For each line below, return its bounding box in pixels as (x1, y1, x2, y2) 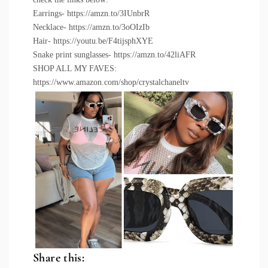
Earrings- (33, 8, 67, 18)
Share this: (33, 250, 85, 265)
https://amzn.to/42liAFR (114, 50, 196, 59)
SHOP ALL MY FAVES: (33, 63, 117, 73)
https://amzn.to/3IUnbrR (67, 8, 150, 18)
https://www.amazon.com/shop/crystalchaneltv (33, 77, 189, 87)
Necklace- (33, 22, 69, 32)
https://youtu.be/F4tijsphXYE (53, 36, 153, 45)
